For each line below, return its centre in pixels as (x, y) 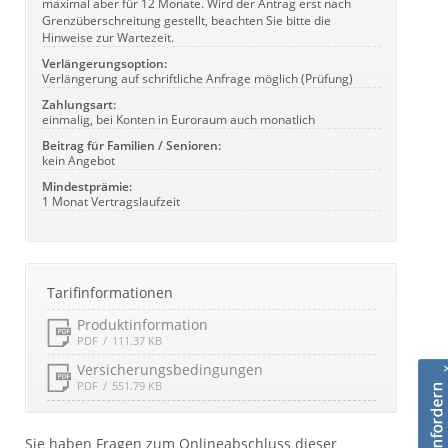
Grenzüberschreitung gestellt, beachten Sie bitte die (186, 20)
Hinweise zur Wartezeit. (108, 37)
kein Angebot (78, 160)
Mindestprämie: (87, 186)
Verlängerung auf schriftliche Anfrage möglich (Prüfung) (197, 78)
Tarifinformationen (110, 292)
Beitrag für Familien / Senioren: (131, 145)
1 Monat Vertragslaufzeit (111, 201)
